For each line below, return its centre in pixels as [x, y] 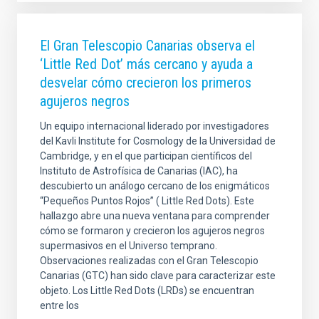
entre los [59, 306]
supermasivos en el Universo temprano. [129, 246]
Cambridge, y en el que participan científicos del [146, 156]
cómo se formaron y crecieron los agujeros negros [152, 231]
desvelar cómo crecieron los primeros [146, 83]
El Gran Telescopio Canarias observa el [147, 46]
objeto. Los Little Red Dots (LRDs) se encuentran [147, 291]
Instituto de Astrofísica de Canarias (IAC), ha [139, 171]
